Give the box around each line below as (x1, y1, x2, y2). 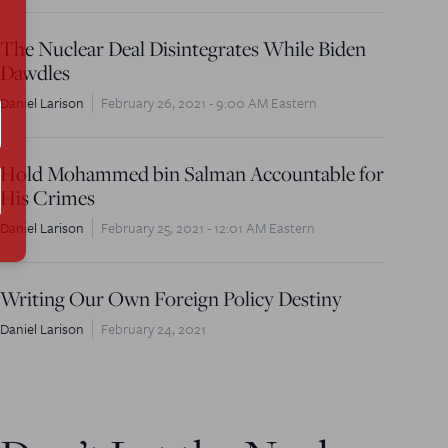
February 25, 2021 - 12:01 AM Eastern (101, 217, 315, 238)
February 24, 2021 (101, 318, 206, 339)
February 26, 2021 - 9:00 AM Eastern (101, 92, 317, 113)
